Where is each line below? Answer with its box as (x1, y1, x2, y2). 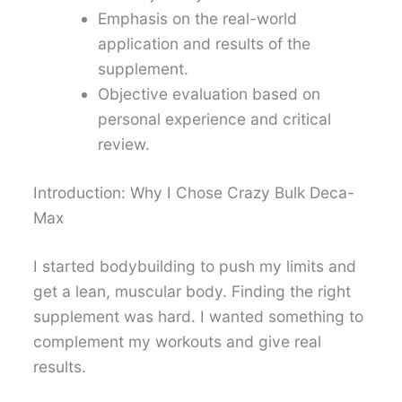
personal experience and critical (98, 109, 332, 128)
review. (98, 134, 151, 153)
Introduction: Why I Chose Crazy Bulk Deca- (33, 182, 355, 202)
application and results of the (98, 33, 311, 53)
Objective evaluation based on (98, 83, 321, 103)
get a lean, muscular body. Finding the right (33, 281, 352, 301)
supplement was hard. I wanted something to (33, 306, 364, 326)
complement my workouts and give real (33, 331, 322, 351)
